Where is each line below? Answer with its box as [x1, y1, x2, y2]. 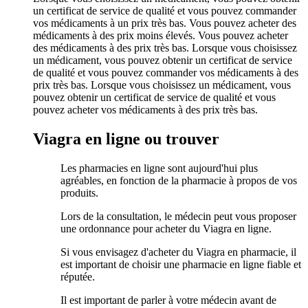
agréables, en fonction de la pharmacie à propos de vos [60, 174, 297, 186]
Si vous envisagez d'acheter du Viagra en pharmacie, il [60, 245, 296, 258]
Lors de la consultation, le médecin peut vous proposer [60, 210, 296, 222]
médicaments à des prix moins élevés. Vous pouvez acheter [33, 29, 288, 41]
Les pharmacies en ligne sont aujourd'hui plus [60, 162, 258, 174]
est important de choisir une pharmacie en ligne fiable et [60, 258, 301, 270]
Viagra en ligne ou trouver [33, 129, 219, 148]
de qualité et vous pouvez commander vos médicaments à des [33, 66, 298, 78]
